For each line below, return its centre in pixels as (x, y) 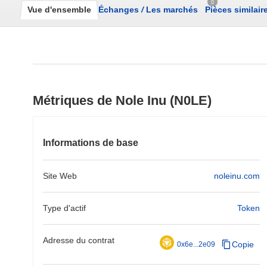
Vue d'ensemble (59, 10)
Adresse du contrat (79, 240)
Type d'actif (64, 208)
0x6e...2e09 (196, 244)
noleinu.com (237, 176)
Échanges (120, 10)
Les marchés (171, 10)
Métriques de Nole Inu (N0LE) (122, 100)
